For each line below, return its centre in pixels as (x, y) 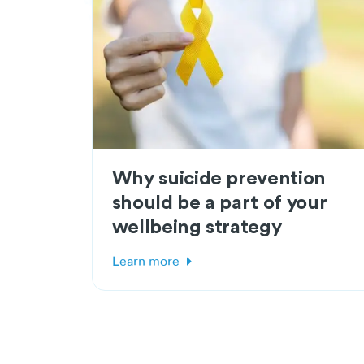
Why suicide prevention (219, 177)
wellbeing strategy (197, 226)
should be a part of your (219, 201)
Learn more (145, 262)
